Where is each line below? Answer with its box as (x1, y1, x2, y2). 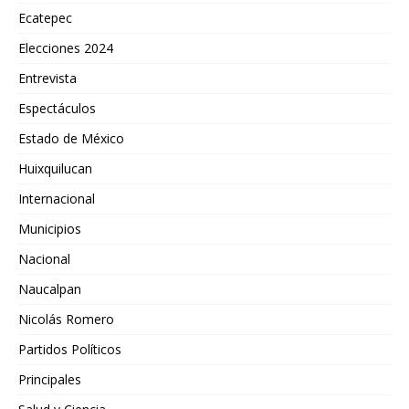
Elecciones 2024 (18, 38, 113, 57)
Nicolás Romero (18, 309, 114, 328)
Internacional (18, 189, 95, 207)
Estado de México (18, 129, 124, 147)
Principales (18, 370, 81, 388)
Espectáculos (18, 99, 96, 117)
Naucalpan (18, 279, 81, 298)
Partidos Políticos (18, 340, 121, 358)
